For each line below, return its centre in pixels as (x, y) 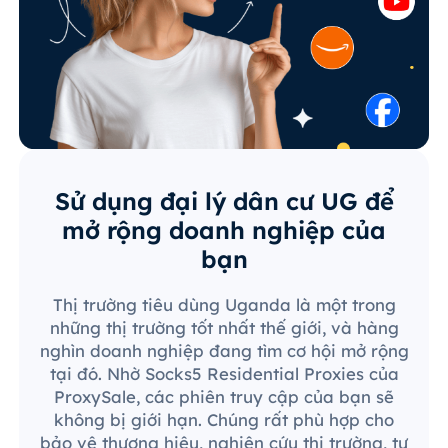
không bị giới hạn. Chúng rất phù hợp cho (224, 419)
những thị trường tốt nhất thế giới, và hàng (224, 327)
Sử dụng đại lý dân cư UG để (224, 200)
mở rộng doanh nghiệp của (224, 229)
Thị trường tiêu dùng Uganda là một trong (224, 304)
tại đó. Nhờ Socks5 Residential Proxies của (224, 373)
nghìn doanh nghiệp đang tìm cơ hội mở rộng (224, 350)
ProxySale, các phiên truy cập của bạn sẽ (224, 396)
